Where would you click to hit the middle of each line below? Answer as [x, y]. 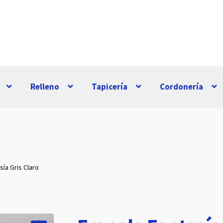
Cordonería [182, 87]
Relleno [45, 87]
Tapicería [110, 87]
